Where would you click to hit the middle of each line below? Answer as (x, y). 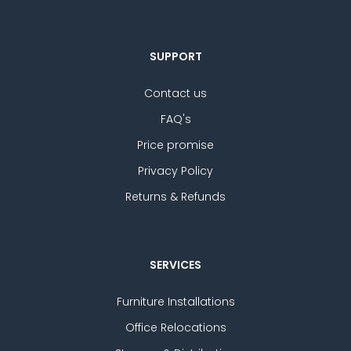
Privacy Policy (175, 171)
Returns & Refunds (175, 197)
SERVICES (175, 265)
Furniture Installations (175, 302)
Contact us (175, 94)
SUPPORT (175, 57)
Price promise (175, 145)
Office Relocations (175, 328)
